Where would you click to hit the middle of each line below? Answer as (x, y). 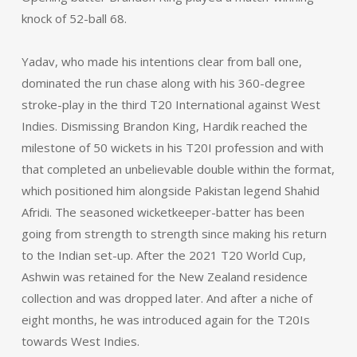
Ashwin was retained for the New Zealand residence (164, 277)
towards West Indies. (80, 341)
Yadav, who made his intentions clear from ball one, (161, 61)
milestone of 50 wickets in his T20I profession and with (172, 147)
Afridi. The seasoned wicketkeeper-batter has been (163, 212)
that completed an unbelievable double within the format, (178, 169)
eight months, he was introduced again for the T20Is (165, 320)
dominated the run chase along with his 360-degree (163, 83)
